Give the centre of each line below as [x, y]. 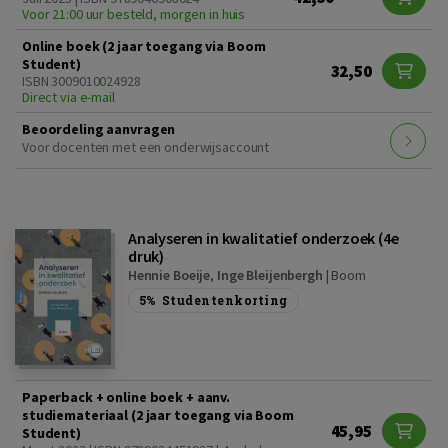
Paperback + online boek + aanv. [126, 396]
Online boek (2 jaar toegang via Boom [144, 46]
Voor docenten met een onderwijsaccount [146, 147]
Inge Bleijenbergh [269, 275]
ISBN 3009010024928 [81, 81]
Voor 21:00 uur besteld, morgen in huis [134, 14]
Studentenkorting [224, 300]
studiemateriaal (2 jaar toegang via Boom [158, 414]
